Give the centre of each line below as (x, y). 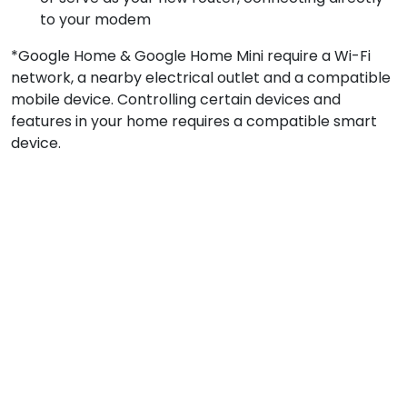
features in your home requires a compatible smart (194, 121)
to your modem (95, 19)
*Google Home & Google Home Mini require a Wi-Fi (191, 55)
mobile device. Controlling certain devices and (176, 99)
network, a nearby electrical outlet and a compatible (201, 77)
